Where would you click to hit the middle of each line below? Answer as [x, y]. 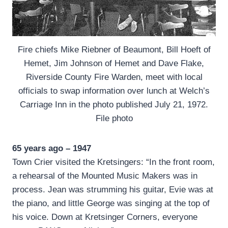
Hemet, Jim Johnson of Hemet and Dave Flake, [114, 64]
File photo [114, 119]
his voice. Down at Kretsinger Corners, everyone [105, 217]
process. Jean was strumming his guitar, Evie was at [113, 190]
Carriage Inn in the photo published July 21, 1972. [114, 105]
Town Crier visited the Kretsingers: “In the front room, [113, 162]
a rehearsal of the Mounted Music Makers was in [105, 176]
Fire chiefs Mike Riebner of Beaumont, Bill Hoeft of [114, 50]
